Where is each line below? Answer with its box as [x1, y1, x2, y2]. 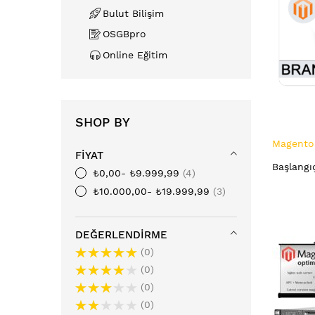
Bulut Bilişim [103, 7, 164, 19]
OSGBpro [103, 28, 146, 39]
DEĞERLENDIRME [75, 228, 167, 241]
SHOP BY [75, 114, 130, 129]
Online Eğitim [103, 49, 167, 60]
